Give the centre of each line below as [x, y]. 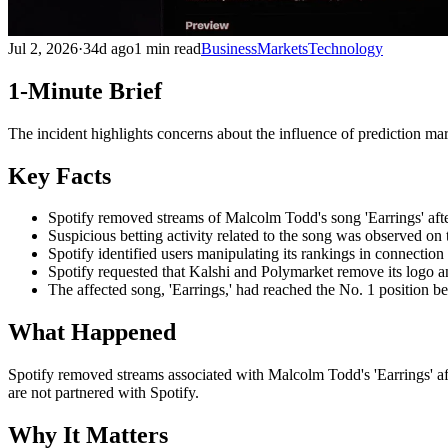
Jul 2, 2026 [43, 48]
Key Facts [59, 175]
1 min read [167, 48]
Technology [345, 48]
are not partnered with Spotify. [103, 393]
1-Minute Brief [85, 90]
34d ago [108, 48]
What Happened [92, 332]
